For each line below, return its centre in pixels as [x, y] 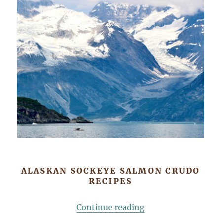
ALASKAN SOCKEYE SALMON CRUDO [110, 171]
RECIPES [110, 181]
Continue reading [110, 207]
